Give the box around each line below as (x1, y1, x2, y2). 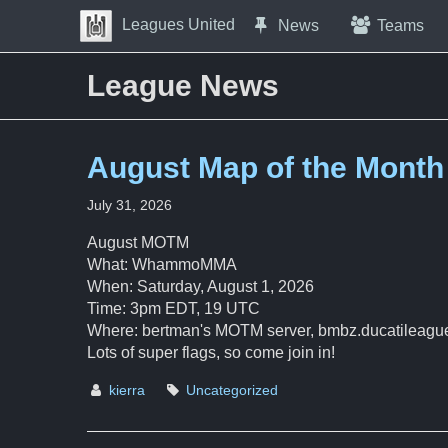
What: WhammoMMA (87, 256, 237, 273)
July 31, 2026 (87, 197, 172, 213)
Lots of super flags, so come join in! (87, 344, 335, 361)
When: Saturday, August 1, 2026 (87, 278, 314, 295)
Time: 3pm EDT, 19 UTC (87, 300, 260, 317)
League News (87, 69, 279, 102)
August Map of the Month (87, 151, 444, 184)
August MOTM (87, 234, 189, 251)
